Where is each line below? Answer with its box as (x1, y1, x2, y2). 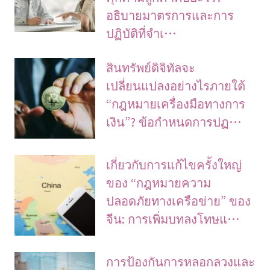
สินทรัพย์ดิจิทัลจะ (106, 57, 196, 76)
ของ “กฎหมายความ (106, 172, 212, 191)
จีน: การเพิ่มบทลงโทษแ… (106, 209, 240, 227)
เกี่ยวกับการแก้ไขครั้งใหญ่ (106, 154, 242, 173)
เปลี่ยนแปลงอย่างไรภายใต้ (106, 75, 246, 94)
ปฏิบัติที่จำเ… (106, 23, 177, 42)
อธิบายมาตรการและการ (106, 5, 234, 24)
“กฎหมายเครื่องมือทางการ (106, 93, 246, 112)
